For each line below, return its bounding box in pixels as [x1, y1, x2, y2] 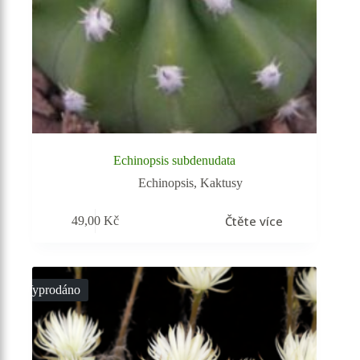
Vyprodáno [24, 283, 80, 297]
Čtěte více [224, 212, 283, 229]
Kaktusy [200, 176, 243, 190]
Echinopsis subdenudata [113, 153, 236, 168]
